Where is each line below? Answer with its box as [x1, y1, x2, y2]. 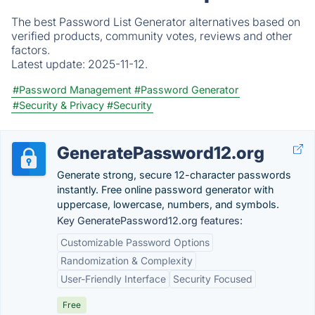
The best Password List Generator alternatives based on [11, 15, 300, 29]
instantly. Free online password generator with [57, 184, 274, 195]
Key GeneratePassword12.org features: [57, 214, 243, 226]
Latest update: [11, 57, 88, 71]
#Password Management [13, 84, 131, 96]
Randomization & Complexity [60, 255, 193, 266]
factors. [11, 43, 50, 57]
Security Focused [173, 273, 252, 285]
